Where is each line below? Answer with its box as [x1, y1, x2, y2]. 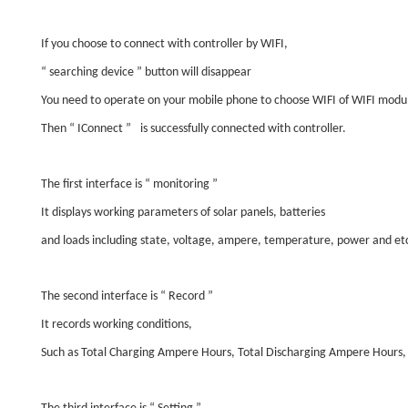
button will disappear [145, 66, 251, 80]
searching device [49, 66, 137, 80]
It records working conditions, [41, 318, 192, 332]
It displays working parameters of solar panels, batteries [41, 206, 325, 220]
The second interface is [41, 290, 160, 304]
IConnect [77, 122, 126, 137]
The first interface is [41, 178, 145, 192]
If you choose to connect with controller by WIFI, [41, 37, 288, 52]
